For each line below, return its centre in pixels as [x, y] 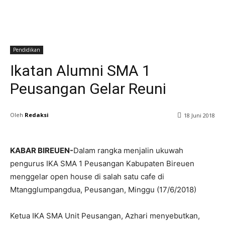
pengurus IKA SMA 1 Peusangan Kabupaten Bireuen [102, 163]
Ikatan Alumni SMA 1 [80, 70]
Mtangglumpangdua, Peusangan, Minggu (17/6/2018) [103, 189]
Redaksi [37, 115]
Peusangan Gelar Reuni [88, 88]
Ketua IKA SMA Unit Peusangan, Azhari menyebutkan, [105, 215]
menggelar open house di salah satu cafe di [87, 176]
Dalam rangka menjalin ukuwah [128, 150]
